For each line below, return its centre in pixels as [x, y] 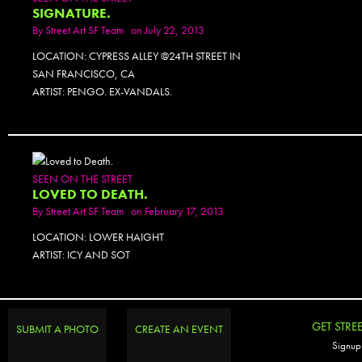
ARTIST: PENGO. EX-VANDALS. [102, 91]
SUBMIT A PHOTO [57, 329]
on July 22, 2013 [168, 29]
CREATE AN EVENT [179, 329]
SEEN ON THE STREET [82, 179]
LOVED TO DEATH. [90, 195]
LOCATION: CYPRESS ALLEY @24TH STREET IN [137, 55]
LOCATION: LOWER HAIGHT [98, 237]
